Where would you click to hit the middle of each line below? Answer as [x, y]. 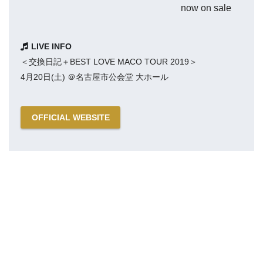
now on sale [206, 8]
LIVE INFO [51, 47]
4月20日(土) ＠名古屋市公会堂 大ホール [95, 77]
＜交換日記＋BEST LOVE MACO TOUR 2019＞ [109, 62]
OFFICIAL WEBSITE [70, 118]
